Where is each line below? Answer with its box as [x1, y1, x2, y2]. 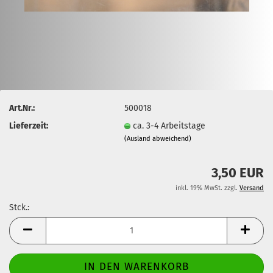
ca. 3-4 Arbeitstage [133, 120, 206, 131]
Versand [239, 184, 264, 192]
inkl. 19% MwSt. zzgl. [175, 184, 239, 192]
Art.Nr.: [9, 102, 35, 113]
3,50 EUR [211, 165, 264, 181]
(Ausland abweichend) [124, 134, 192, 143]
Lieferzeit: [9, 120, 48, 131]
